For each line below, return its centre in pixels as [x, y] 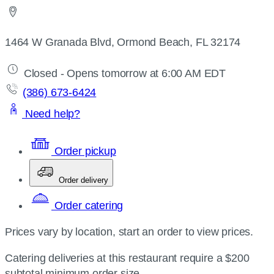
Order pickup [84, 151]
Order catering [87, 206]
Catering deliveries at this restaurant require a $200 [127, 258]
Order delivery [83, 180]
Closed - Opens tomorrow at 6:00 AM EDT [123, 73]
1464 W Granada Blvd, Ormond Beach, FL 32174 [123, 42]
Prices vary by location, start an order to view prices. [129, 232]
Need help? [51, 114]
